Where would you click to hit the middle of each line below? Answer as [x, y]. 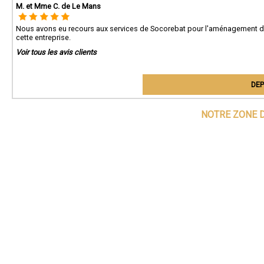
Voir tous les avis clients [56, 52]
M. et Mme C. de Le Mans [58, 6]
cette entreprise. [43, 37]
